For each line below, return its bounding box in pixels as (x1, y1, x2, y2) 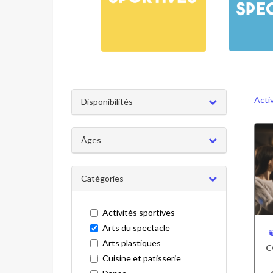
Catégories (81, 172, 124, 183)
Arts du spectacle (102, 222, 170, 233)
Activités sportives (102, 207, 175, 218)
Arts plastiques (102, 237, 161, 248)
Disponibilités (81, 96, 133, 107)
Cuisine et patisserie (102, 252, 181, 263)
